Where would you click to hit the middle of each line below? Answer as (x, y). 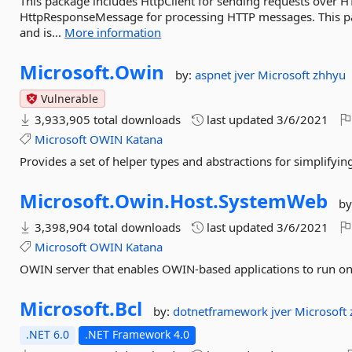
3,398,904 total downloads (106, 227)
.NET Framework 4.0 (137, 334)
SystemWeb (273, 201)
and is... (42, 32)
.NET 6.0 (48, 334)
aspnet (215, 75)
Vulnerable (68, 99)
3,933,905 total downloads (106, 119)
